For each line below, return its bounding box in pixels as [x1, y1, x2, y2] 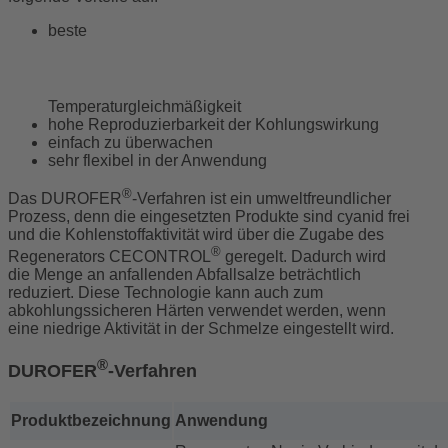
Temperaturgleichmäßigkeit [48, 97, 241, 115]
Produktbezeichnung [11, 412, 171, 430]
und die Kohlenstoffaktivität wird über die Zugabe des [8, 225, 384, 243]
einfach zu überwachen [48, 133, 213, 151]
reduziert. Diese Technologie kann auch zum [8, 284, 323, 302]
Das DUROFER [8, 189, 122, 207]
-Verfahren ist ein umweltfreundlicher [132, 189, 391, 207]
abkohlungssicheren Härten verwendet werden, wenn [8, 302, 386, 320]
